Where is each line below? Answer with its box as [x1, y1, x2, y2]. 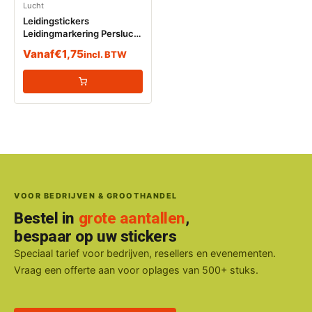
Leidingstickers [23, 15, 89, 26]
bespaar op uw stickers [14, 226, 177, 245]
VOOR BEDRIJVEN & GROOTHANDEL [14, 190, 178, 201]
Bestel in [14, 208, 79, 227]
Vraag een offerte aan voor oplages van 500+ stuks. [14, 263, 258, 276]
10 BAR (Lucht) [23, 40, 88, 52]
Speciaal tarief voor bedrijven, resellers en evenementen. [14, 247, 276, 259]
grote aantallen [78, 208, 185, 227]
